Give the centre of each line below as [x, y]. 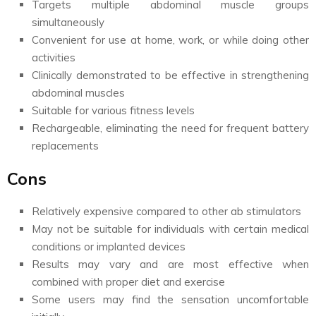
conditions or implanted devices [109, 246]
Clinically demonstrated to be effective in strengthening [170, 75]
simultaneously [68, 22]
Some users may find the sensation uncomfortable [170, 299]
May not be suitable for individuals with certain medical [170, 229]
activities [54, 57]
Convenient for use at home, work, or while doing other [170, 39]
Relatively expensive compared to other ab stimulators [166, 211]
